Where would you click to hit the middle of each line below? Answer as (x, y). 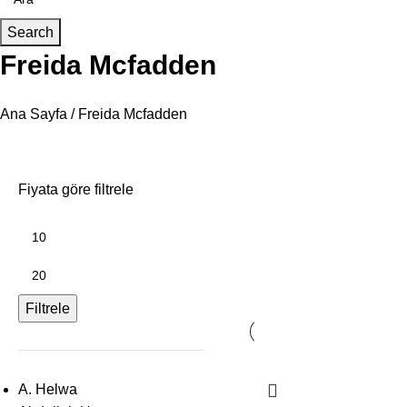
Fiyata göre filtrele (76, 189)
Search (30, 32)
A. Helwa (48, 389)
